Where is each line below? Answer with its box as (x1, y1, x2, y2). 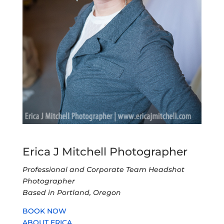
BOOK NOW (22, 206, 66, 216)
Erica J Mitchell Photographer (22, 145, 187, 159)
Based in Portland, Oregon (22, 188, 121, 197)
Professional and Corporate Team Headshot (22, 165, 184, 174)
